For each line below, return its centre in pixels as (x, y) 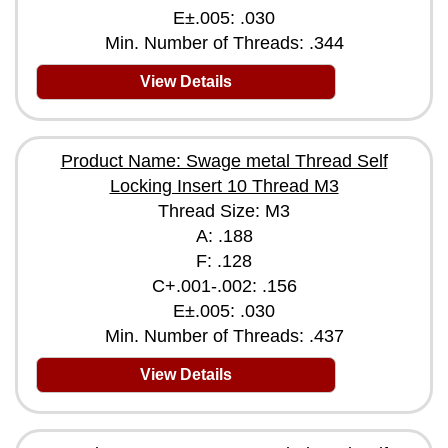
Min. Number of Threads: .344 (224, 43)
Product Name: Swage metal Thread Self (224, 161)
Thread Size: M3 (224, 211)
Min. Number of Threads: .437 (224, 336)
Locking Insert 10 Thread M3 (224, 186)
